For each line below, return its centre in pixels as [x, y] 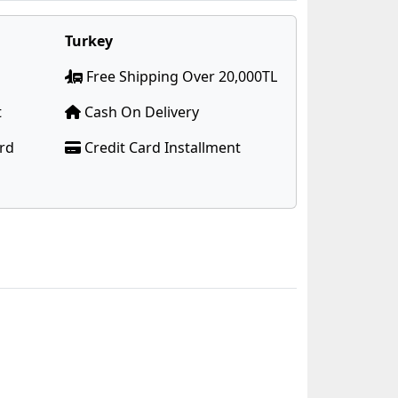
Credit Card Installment [161, 147]
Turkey [89, 41]
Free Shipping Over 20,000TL [180, 76]
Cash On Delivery [140, 112]
